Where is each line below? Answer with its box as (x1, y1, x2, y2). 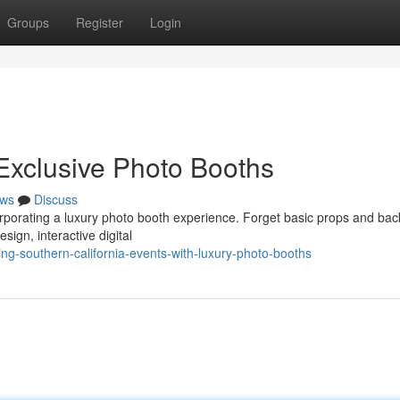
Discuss (34, 190, 78, 208)
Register (76, 13, 123, 31)
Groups (7, 13, 49, 31)
